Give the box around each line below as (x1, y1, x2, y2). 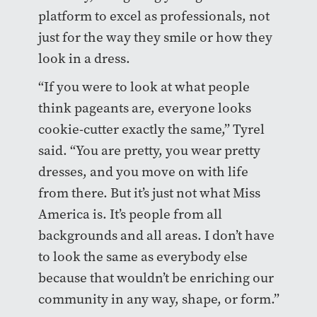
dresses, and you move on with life (38, 162, 248, 180)
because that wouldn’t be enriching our (38, 268, 274, 287)
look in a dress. (38, 49, 130, 67)
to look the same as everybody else (38, 247, 248, 265)
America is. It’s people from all (38, 204, 222, 223)
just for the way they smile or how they (38, 28, 272, 46)
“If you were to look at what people (38, 77, 250, 96)
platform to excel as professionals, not (38, 6, 270, 25)
